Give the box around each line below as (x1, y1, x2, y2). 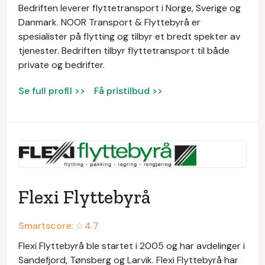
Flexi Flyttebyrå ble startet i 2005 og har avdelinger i (18, 240, 245, 253)
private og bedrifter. (18, 59, 105, 72)
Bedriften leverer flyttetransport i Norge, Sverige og (18, 2, 241, 15)
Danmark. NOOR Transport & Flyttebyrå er (18, 16, 201, 29)
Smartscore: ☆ (18, 219, 83, 232)
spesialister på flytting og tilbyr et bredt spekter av (18, 30, 240, 43)
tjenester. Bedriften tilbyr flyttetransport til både (18, 44, 230, 57)
